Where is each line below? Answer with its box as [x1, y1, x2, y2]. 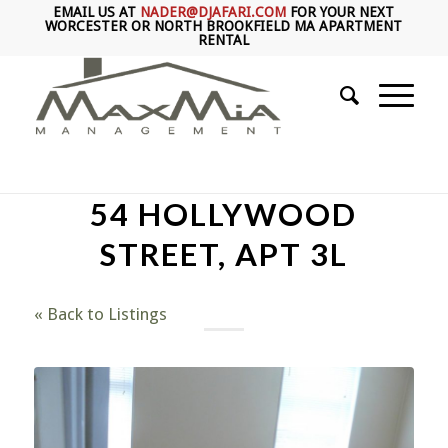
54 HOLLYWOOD [90, 195, 358, 233]
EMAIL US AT [53, 4, 141, 20]
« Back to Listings [33, 304, 167, 324]
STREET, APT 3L [99, 235, 348, 273]
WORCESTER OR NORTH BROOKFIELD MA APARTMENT [45, 18, 403, 34]
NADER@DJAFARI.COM [140, 4, 287, 20]
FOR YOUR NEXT [286, 4, 395, 20]
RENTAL [198, 32, 250, 48]
